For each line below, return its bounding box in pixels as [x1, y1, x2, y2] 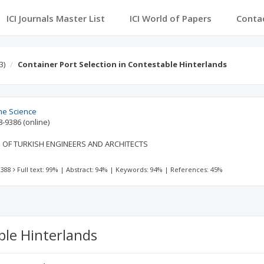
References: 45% [170, 165, 223, 174]
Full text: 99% [17, 165, 59, 174]
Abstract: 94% [66, 165, 108, 174]
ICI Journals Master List [6, 12, 105, 24]
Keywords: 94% [115, 165, 163, 174]
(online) [23, 117, 50, 127]
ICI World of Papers [129, 12, 212, 24]
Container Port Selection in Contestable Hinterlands [18, 59, 227, 70]
